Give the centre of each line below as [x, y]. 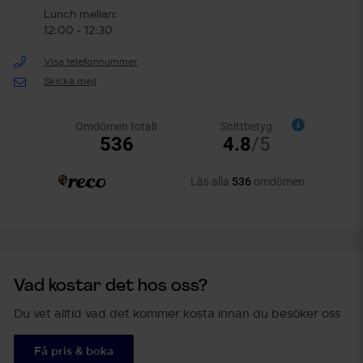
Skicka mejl [70, 81]
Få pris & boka [74, 352]
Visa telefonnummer [90, 62]
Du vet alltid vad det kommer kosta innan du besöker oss [177, 314]
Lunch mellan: [80, 15]
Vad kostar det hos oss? [111, 287]
